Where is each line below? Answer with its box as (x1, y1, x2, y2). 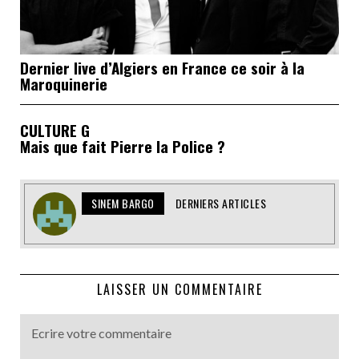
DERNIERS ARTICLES (175, 195, 266, 212)
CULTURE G (20, 119, 90, 142)
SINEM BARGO (91, 195, 155, 212)
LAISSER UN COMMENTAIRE (96, 280, 263, 300)
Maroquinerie (20, 72, 107, 95)
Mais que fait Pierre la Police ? (20, 135, 225, 158)
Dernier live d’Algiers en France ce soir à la (20, 56, 305, 79)
